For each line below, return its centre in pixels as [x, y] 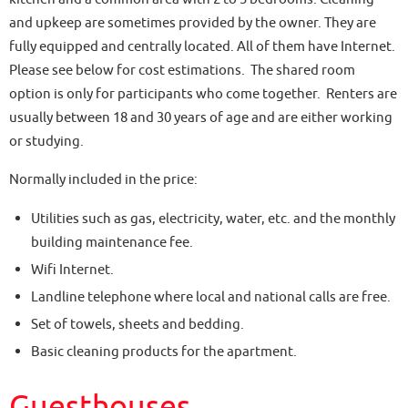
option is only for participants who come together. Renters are [203, 94]
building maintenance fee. [112, 242]
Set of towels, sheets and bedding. [138, 324]
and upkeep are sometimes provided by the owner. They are [193, 23]
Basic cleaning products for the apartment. [164, 351]
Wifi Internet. [73, 269]
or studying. [46, 142]
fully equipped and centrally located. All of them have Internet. [202, 47]
